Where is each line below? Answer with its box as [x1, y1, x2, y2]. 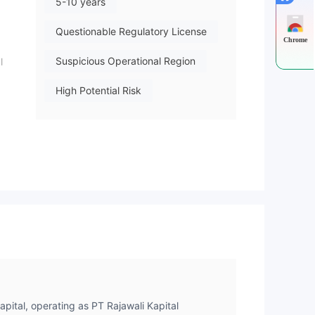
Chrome [283, 35, 307, 43]
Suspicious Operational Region [56, 55, 195, 67]
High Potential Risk [56, 84, 141, 97]
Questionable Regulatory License [56, 25, 207, 38]
